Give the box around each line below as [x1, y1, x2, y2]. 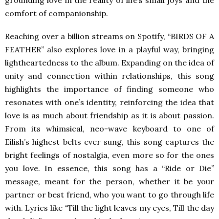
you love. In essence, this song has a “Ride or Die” [5, 163, 214, 174]
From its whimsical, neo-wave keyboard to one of [5, 124, 214, 134]
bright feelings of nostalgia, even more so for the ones [5, 150, 214, 160]
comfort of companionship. [5, 8, 110, 19]
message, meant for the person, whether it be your [5, 176, 214, 187]
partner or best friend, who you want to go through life [5, 190, 214, 200]
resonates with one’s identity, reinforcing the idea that [5, 97, 214, 108]
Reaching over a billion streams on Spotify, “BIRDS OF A [5, 31, 214, 42]
